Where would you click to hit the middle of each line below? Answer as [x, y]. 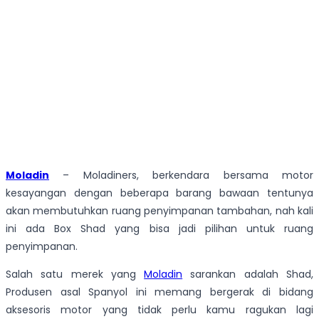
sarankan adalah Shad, [248, 274]
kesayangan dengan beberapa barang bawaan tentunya [159, 193]
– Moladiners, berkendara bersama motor [181, 176]
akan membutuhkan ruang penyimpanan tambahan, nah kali [159, 211]
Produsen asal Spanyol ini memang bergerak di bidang [159, 292]
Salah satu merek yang [75, 274]
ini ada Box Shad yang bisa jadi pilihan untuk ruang [159, 229]
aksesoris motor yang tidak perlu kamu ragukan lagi [159, 310]
